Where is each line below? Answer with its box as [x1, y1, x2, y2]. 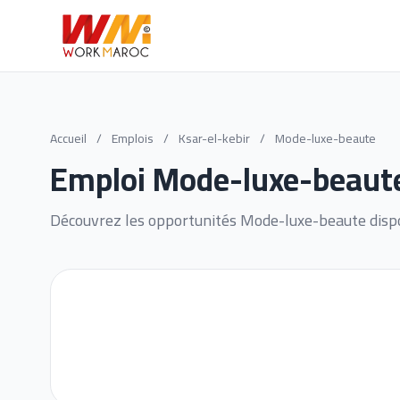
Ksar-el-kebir [179, 127, 253, 150]
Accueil [50, 127, 87, 150]
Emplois [112, 127, 154, 150]
